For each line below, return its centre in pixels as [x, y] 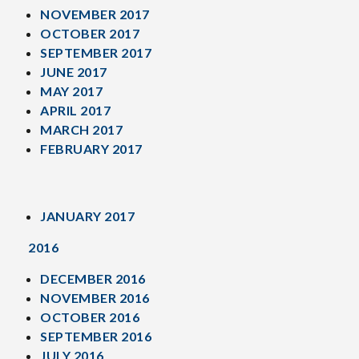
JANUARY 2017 [87, 216]
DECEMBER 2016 [93, 278]
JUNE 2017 [74, 72]
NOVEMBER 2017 [95, 14]
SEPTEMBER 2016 [96, 336]
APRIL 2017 [75, 110]
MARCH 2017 [81, 129]
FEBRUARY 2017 [91, 149]
